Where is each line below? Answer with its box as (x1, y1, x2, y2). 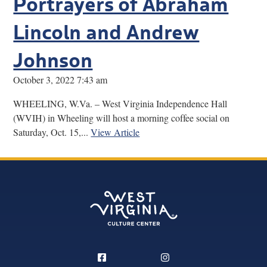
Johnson (13, 44, 93, 73)
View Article (91, 125, 140, 138)
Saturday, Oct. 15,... (13, 125, 91, 138)
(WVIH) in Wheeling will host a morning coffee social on (13, 111, 230, 124)
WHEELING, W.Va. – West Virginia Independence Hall (13, 97, 228, 110)
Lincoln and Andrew (13, 15, 200, 45)
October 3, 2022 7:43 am (13, 73, 108, 86)
